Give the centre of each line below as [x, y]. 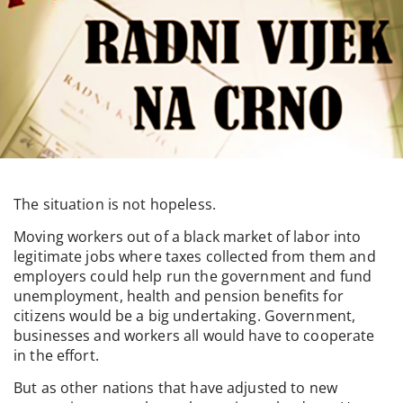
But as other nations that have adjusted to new [175, 388]
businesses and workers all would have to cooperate [194, 335]
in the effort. [56, 355]
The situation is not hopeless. [115, 204]
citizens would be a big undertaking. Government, [185, 315]
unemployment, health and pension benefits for [179, 296]
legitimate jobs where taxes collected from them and [195, 256]
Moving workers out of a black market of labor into [188, 236]
